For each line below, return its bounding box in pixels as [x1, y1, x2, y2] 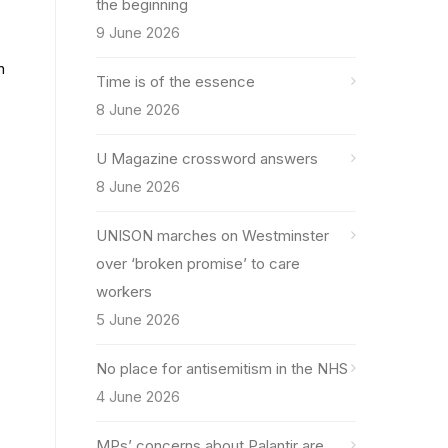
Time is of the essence [96, 72, 255, 91]
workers [96, 282, 152, 301]
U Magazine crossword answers [96, 149, 318, 168]
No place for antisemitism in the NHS [96, 359, 348, 378]
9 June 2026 [96, 23, 180, 42]
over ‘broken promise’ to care [96, 254, 300, 273]
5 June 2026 [96, 310, 180, 329]
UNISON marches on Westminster [96, 226, 329, 245]
